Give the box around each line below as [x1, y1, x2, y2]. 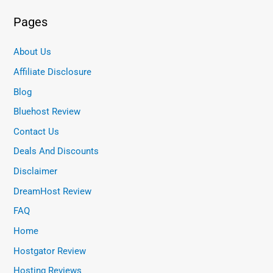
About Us [13, 46, 52, 58]
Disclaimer [13, 166, 58, 177]
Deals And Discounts [13, 146, 99, 157]
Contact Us [13, 126, 60, 137]
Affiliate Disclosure [13, 66, 92, 77]
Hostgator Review [13, 245, 87, 257]
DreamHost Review [13, 185, 92, 197]
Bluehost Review [13, 106, 81, 118]
